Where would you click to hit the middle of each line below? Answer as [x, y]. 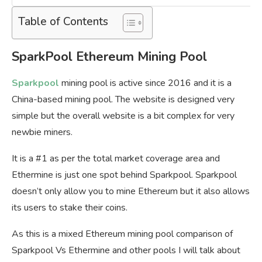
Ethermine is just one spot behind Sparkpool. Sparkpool [124, 175]
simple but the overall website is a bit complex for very [123, 116]
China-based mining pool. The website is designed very [123, 100]
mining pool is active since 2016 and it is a [146, 83]
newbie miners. [42, 132]
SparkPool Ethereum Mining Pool [109, 57]
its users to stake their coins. [70, 208]
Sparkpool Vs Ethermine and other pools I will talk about [126, 251]
